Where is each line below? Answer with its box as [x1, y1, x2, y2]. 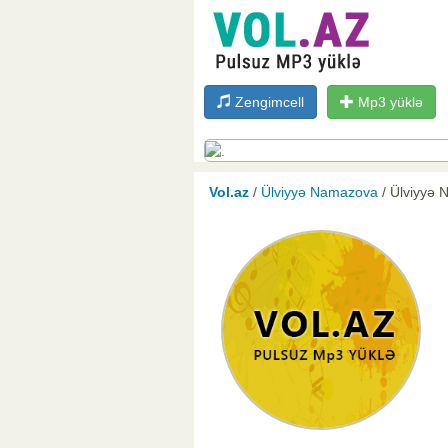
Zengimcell [231, 94, 304, 110]
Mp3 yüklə [354, 94, 423, 110]
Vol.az [209, 184, 249, 201]
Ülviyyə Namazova [261, 184, 378, 201]
